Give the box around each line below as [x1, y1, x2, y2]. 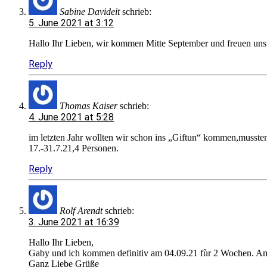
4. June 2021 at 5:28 [29, 111, 114, 123]
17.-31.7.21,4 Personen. [29, 142, 119, 153]
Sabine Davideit [60, 6, 120, 17]
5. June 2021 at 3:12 [29, 17, 114, 29]
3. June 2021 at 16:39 [29, 216, 119, 228]
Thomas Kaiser [60, 100, 117, 111]
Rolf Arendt [60, 205, 103, 216]
